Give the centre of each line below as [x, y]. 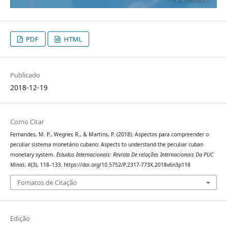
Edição [20, 219]
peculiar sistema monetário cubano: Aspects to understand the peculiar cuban [106, 144]
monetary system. [33, 154]
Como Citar [27, 121]
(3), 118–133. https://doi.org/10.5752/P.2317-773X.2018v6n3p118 [110, 164]
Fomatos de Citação [47, 182]
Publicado [25, 75]
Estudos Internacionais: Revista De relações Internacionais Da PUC [135, 154]
